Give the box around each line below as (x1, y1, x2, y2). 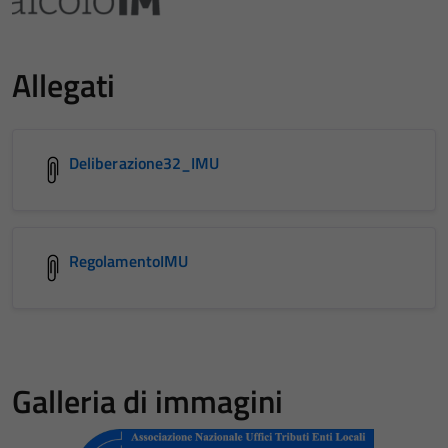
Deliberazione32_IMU (69, 151, 220, 175)
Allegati (12, 61, 115, 109)
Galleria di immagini (12, 377, 283, 425)
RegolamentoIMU (69, 249, 189, 273)
